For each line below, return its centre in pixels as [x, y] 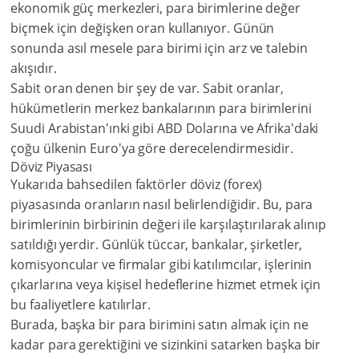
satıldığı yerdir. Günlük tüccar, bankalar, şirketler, [157, 245]
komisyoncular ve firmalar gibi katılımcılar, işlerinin [161, 265]
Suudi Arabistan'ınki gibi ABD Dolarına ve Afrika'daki [165, 129]
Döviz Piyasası [51, 167]
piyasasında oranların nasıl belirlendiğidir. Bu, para [162, 205]
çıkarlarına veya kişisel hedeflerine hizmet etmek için [166, 285]
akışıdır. [34, 69]
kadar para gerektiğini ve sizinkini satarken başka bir [166, 345]
